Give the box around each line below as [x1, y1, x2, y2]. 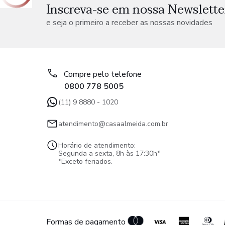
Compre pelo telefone [64, 69, 142, 80]
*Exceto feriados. [58, 157, 113, 166]
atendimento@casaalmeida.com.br [58, 119, 168, 129]
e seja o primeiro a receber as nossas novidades [46, 17, 212, 28]
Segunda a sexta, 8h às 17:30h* [58, 149, 160, 158]
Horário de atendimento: [58, 141, 136, 150]
